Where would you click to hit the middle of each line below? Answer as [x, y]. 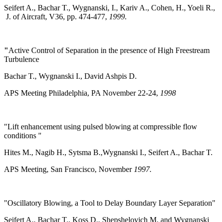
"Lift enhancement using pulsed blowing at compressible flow [101, 127]
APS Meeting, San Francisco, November [68, 169]
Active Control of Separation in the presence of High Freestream [109, 51]
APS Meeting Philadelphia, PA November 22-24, [82, 93]
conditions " [23, 136]
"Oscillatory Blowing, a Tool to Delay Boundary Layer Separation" [110, 203]
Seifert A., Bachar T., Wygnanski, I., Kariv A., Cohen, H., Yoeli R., [110, 8]
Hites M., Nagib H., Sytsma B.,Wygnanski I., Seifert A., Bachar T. [108, 153]
